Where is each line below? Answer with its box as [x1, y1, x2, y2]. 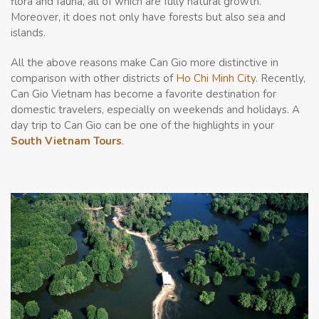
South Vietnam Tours [11, 133, 122, 148]
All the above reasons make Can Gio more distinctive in [11, 55, 278, 70]
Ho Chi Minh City [176, 70, 256, 85]
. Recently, [256, 70, 305, 85]
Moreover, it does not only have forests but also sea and [11, 9, 286, 24]
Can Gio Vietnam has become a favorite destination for [11, 86, 276, 101]
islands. [11, 25, 46, 40]
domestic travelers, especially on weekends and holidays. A [11, 102, 300, 117]
